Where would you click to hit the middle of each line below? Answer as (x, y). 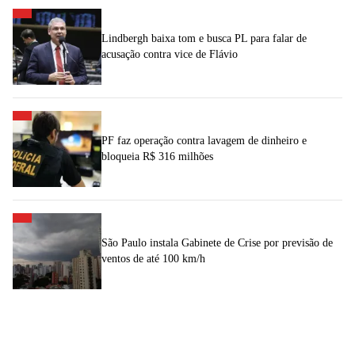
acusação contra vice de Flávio (170, 55)
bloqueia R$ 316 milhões (157, 157)
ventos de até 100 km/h (153, 259)
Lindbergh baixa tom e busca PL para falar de (204, 39)
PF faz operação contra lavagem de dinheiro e (204, 141)
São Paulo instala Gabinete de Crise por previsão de (217, 243)
